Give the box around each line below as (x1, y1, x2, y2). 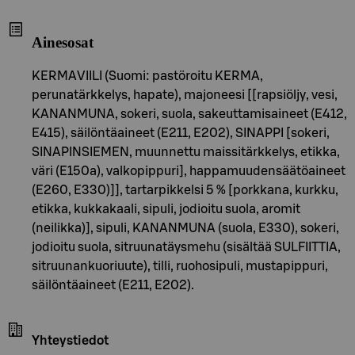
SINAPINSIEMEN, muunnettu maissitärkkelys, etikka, (32, 146, 340, 159)
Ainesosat (32, 34, 94, 52)
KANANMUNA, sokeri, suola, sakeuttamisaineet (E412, (32, 108, 347, 121)
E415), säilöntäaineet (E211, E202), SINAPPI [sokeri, (32, 127, 330, 140)
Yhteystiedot (32, 334, 109, 348)
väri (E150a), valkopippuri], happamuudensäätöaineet (32, 165, 345, 178)
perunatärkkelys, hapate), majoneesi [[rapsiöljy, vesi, (32, 89, 338, 102)
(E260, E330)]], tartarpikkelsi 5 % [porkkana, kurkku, (32, 184, 338, 197)
